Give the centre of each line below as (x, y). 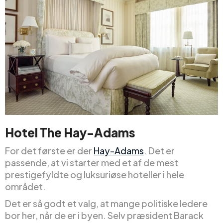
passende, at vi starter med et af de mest (92, 163)
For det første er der (49, 151)
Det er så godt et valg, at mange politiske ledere (106, 204)
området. (25, 187)
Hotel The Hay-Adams (70, 133)
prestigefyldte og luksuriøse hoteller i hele (95, 175)
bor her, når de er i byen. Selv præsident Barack (104, 216)
